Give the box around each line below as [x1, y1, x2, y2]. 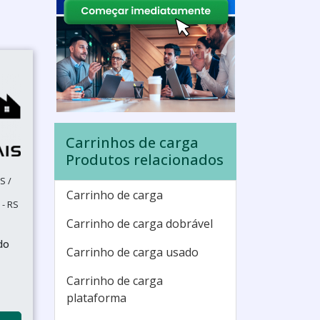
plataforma [66, 290, 126, 306]
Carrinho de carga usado [66, 244, 199, 260]
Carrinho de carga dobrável [66, 216, 213, 231]
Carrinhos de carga [66, 133, 199, 152]
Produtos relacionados [66, 150, 224, 169]
